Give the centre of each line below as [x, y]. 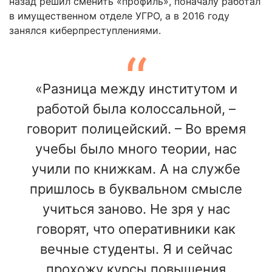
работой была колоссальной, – [136, 109]
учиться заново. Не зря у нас [136, 209]
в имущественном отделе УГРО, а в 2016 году [119, 16]
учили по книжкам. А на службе [136, 169]
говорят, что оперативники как [136, 229]
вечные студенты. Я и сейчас [136, 249]
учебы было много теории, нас [136, 149]
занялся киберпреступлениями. [85, 31]
